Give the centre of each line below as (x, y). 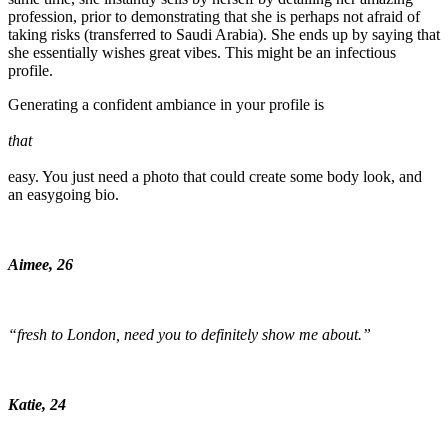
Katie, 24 (37, 405)
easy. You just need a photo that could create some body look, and (215, 177)
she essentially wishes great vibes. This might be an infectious (202, 53)
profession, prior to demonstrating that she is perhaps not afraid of (214, 17)
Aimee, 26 (40, 265)
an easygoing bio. (63, 195)
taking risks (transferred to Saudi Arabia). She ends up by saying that (224, 35)
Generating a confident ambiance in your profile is (166, 105)
